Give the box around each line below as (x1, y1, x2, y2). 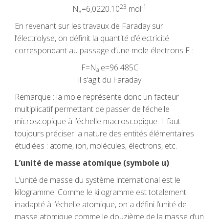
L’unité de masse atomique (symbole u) (15, 157, 169, 168)
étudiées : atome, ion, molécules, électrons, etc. (15, 140, 177, 151)
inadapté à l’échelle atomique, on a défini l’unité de (15, 199, 187, 210)
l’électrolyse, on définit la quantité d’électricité (15, 33, 169, 44)
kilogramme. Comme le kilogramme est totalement (15, 187, 186, 197)
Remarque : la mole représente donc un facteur (15, 91, 179, 102)
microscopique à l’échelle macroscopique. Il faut (15, 116, 180, 127)
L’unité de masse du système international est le (15, 175, 180, 185)
